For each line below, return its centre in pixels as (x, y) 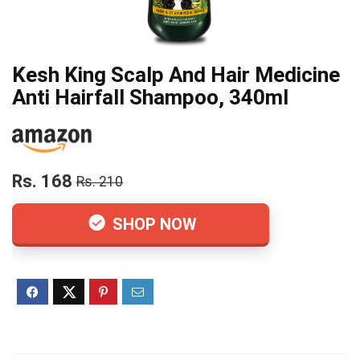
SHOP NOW (153, 225)
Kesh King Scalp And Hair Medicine (176, 75)
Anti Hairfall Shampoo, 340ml (150, 97)
